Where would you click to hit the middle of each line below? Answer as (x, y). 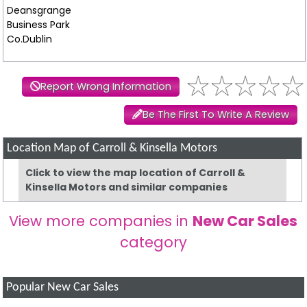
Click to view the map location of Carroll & (136, 173)
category (153, 243)
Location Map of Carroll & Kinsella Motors (112, 149)
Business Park (38, 25)
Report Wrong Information (106, 87)
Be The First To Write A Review (216, 115)
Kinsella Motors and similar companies (127, 187)
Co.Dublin (29, 39)
